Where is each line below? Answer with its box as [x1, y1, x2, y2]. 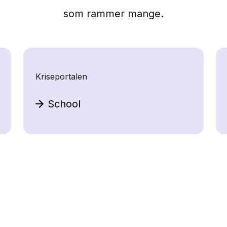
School [48, 98, 81, 110]
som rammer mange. [63, 8, 164, 20]
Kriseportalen [35, 71, 87, 82]
